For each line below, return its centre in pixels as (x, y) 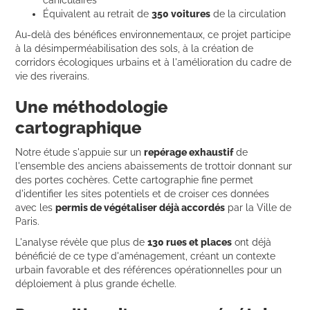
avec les (36, 207)
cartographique (79, 127)
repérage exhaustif (189, 152)
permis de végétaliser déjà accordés (140, 207)
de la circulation (248, 13)
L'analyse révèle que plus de (82, 242)
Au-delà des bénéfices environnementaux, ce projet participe (153, 34)
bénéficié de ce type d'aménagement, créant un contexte (146, 256)
